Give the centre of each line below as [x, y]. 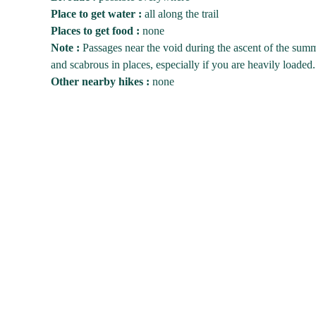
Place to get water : [96, 14]
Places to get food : [95, 31]
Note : [65, 48]
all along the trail [180, 14]
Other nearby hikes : [102, 81]
